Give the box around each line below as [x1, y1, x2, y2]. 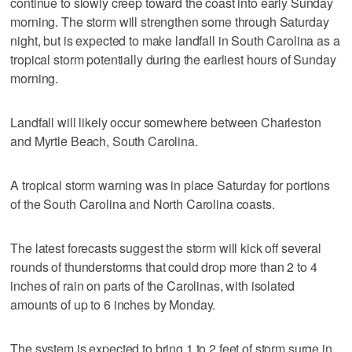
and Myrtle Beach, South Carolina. [10, 132, 198, 151]
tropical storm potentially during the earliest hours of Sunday [10, 50, 336, 69]
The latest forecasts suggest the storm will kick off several [10, 239, 321, 258]
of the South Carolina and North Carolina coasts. [10, 195, 275, 214]
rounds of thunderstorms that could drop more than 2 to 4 [10, 258, 317, 277]
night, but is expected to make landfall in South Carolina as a [10, 31, 340, 50]
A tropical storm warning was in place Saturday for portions [10, 176, 331, 195]
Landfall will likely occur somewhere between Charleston [10, 113, 321, 132]
